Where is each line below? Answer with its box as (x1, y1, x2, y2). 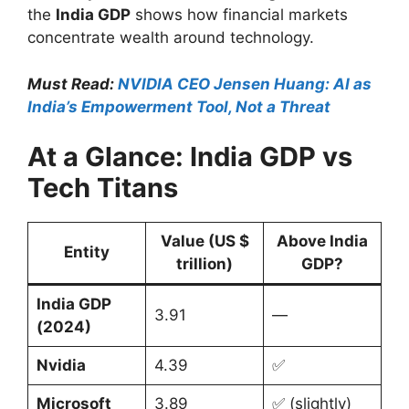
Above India (277, 232, 368, 251)
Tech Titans (27, 172, 178, 204)
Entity (64, 243, 110, 262)
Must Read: (27, 74, 118, 93)
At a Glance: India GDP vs (27, 141, 352, 173)
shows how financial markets (131, 5, 348, 25)
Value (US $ (160, 232, 249, 251)
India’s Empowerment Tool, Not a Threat (27, 97, 330, 116)
